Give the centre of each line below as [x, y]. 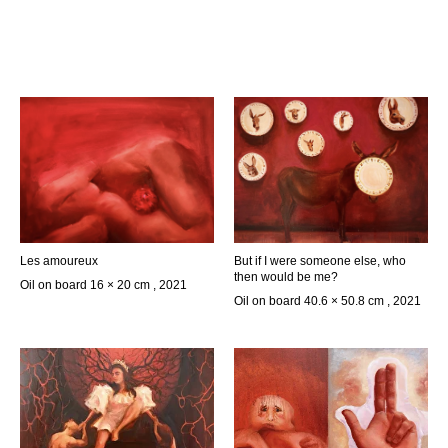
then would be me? [286, 276]
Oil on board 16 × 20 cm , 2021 [103, 284]
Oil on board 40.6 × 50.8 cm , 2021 [327, 300]
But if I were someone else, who [320, 260]
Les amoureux [59, 260]
